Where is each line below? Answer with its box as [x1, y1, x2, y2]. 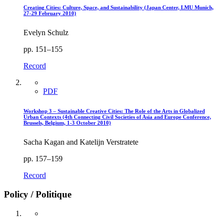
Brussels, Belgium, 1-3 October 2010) [23, 120, 111, 126]
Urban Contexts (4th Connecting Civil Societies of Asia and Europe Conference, [23, 114, 211, 120]
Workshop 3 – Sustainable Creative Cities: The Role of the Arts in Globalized [23, 108, 205, 114]
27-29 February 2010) [23, 10, 76, 17]
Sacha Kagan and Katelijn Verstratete [23, 138, 138, 147]
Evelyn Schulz [23, 28, 68, 37]
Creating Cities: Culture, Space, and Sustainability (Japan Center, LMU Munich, [23, 4, 214, 11]
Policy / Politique [4, 189, 71, 199]
